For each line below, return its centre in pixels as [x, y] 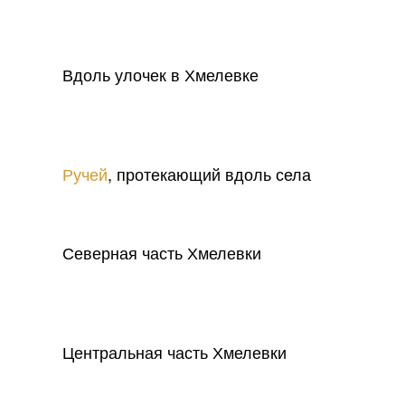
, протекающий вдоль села [209, 174]
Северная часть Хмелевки [162, 252]
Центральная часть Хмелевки [174, 352]
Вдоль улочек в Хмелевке [160, 74]
